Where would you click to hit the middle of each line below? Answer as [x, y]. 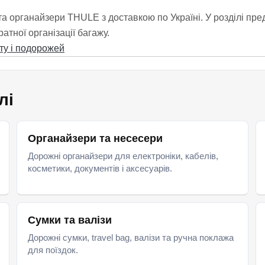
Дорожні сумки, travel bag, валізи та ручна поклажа [131, 237]
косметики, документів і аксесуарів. [100, 168]
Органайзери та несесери [96, 138]
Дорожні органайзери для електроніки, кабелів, [123, 156]
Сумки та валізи [70, 220]
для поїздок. [53, 250]
